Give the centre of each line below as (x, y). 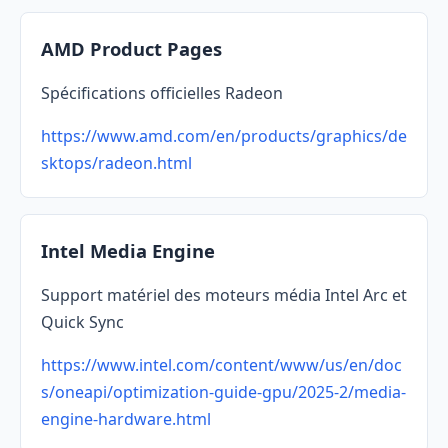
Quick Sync (82, 322)
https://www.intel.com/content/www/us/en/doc (221, 365)
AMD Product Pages (131, 49)
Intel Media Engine (128, 251)
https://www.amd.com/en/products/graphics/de (224, 136)
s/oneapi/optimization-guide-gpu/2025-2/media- (223, 392)
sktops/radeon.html (116, 163)
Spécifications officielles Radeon (162, 93)
